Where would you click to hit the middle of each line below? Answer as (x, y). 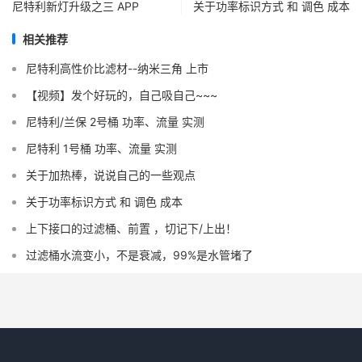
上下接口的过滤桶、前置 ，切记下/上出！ (131, 228)
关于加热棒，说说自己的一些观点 (111, 175)
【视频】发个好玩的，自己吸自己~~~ (122, 95)
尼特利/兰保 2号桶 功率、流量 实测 (115, 121)
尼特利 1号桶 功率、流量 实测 (101, 148)
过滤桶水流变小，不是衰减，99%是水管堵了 (139, 255)
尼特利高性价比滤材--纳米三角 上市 (117, 68)
